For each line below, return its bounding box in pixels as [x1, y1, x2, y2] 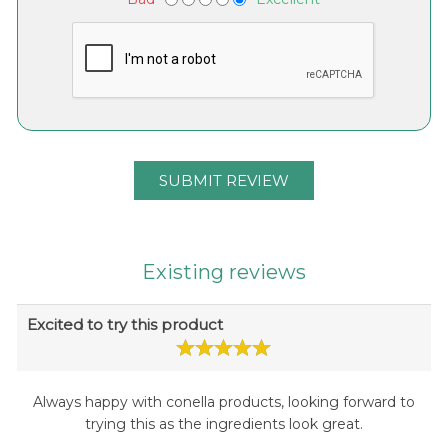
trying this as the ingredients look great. [84, 415, 363, 434]
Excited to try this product [26, 315, 223, 335]
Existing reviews [141, 260, 306, 285]
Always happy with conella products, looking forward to [32, 393, 415, 412]
